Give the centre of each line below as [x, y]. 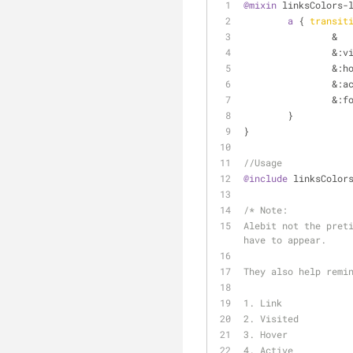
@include [266, 178]
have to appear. [285, 240]
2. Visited [271, 318]
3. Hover [266, 334]
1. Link [263, 303]
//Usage [263, 162]
